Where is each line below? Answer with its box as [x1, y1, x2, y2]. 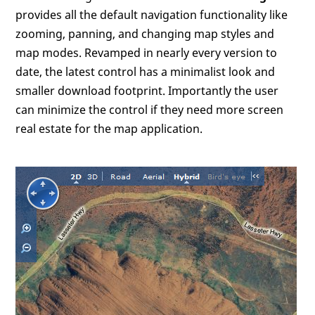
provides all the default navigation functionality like [15, 6, 288, 22]
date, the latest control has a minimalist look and [15, 63, 276, 79]
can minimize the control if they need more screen [15, 101, 284, 117]
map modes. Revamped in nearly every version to [15, 44, 278, 60]
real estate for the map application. [15, 120, 203, 136]
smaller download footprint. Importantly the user [15, 82, 279, 98]
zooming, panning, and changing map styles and [15, 25, 275, 41]
